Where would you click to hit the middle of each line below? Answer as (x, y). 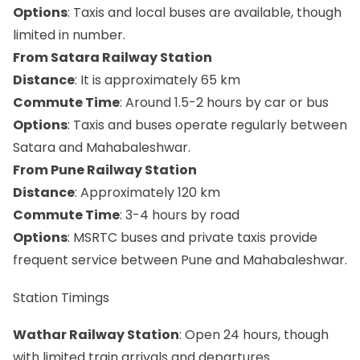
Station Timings (61, 297)
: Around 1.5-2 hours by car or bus (224, 103)
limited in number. (69, 35)
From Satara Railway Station (112, 58)
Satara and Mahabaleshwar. (102, 148)
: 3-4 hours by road (180, 215)
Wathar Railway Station (96, 334)
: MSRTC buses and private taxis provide (192, 238)
